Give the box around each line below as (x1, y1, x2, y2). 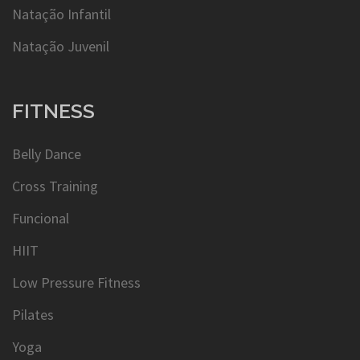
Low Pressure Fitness (12, 273, 141, 292)
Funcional (12, 209, 69, 228)
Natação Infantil (12, 5, 111, 24)
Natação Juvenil (12, 37, 109, 56)
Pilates (12, 305, 54, 325)
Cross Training (12, 177, 98, 196)
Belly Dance (12, 145, 81, 164)
